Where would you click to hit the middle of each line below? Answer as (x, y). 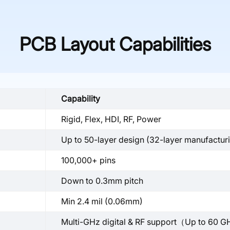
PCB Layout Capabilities (115, 44)
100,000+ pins (88, 160)
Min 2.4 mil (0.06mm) (102, 201)
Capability (81, 98)
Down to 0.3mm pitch (102, 180)
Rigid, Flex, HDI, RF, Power (111, 119)
